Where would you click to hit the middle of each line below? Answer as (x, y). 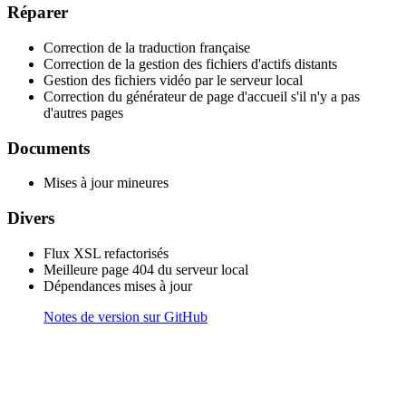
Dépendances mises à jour (118, 285)
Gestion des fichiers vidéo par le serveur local (173, 81)
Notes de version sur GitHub (126, 316)
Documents (48, 148)
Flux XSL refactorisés (106, 253)
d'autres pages (83, 113)
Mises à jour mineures (106, 183)
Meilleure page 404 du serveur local (146, 269)
